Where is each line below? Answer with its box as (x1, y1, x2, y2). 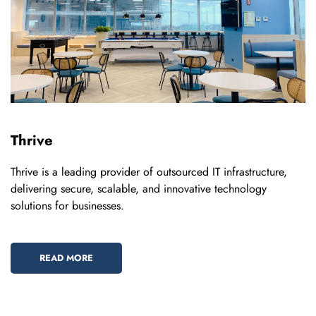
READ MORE (39, 251, 93, 265)
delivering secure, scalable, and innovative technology (11, 181, 267, 197)
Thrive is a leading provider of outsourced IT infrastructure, (11, 164, 287, 181)
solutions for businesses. (11, 197, 124, 214)
